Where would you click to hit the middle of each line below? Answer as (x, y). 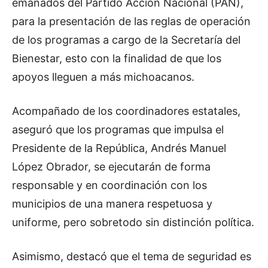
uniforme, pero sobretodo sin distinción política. (133, 222)
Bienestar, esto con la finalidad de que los (117, 58)
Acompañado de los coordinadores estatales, (126, 111)
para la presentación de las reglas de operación (131, 21)
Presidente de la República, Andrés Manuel (119, 148)
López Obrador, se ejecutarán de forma (111, 167)
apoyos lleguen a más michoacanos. (103, 77)
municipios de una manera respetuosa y (112, 204)
